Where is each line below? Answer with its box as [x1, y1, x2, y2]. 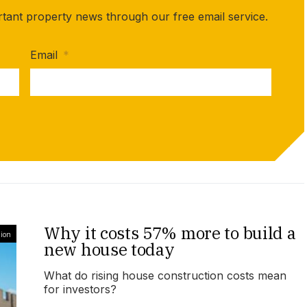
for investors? [44, 282, 116, 297]
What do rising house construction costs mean [44, 269, 286, 283]
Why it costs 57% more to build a [44, 222, 296, 245]
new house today [44, 238, 175, 261]
